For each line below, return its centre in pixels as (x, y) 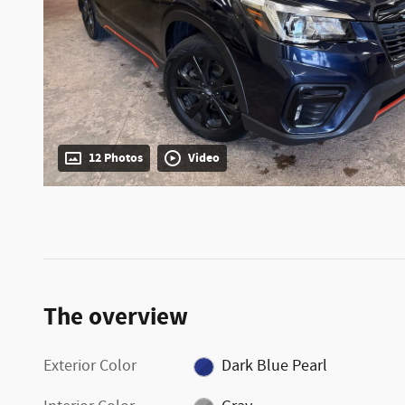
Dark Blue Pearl (274, 367)
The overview (116, 318)
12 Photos (116, 159)
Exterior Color (90, 367)
